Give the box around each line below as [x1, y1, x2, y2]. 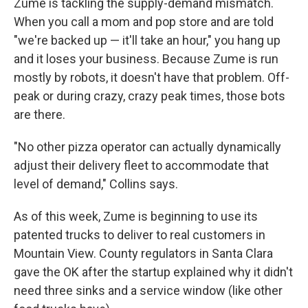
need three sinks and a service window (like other [14, 283, 283, 298]
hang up [237, 33, 280, 48]
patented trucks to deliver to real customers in [14, 228, 265, 243]
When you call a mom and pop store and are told [14, 14, 274, 30]
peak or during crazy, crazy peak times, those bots [14, 89, 285, 104]
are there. [14, 107, 65, 122]
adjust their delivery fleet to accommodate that [14, 158, 269, 173]
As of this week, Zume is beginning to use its [14, 209, 258, 224]
